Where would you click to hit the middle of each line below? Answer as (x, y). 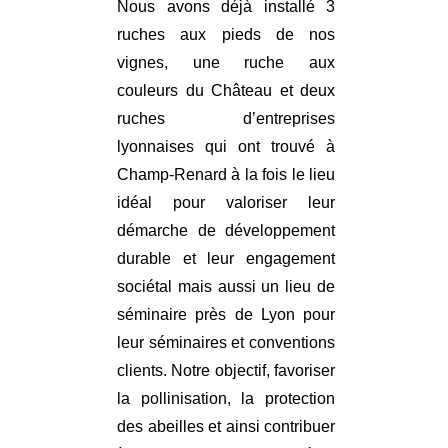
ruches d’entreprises (226, 119)
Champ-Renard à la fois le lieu (226, 175)
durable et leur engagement (226, 259)
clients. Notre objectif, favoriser (226, 371)
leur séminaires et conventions (226, 343)
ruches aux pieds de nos (226, 35)
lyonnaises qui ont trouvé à (226, 147)
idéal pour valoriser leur (226, 203)
